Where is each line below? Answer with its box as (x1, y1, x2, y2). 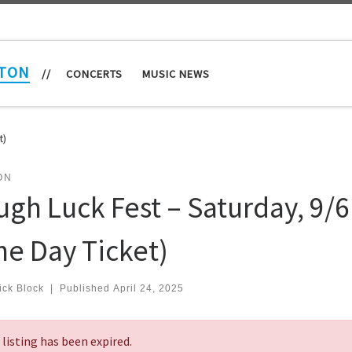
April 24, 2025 (112, 282, 184, 294)
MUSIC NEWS (141, 66, 210, 81)
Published (59, 282, 113, 294)
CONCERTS (65, 66, 123, 81)
